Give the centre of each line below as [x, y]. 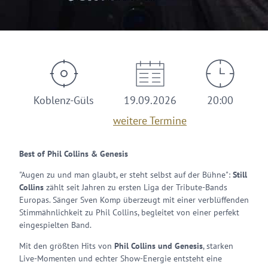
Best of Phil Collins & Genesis [74, 154]
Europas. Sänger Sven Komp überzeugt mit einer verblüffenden [134, 200]
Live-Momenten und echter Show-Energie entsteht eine [121, 258]
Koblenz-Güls [64, 100]
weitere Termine [150, 121]
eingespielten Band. [55, 225]
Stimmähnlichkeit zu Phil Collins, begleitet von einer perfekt [129, 212]
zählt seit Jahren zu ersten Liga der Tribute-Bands [135, 187]
